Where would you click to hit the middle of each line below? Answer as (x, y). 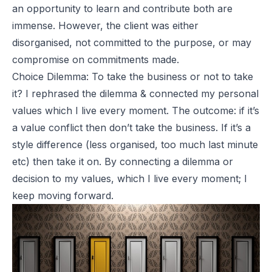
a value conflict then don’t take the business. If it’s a (131, 127)
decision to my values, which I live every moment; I (130, 178)
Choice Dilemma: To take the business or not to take (133, 76)
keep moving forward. (63, 195)
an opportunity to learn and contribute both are (122, 8)
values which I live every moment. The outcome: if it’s (136, 110)
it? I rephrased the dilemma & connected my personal (135, 93)
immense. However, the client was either (105, 25)
